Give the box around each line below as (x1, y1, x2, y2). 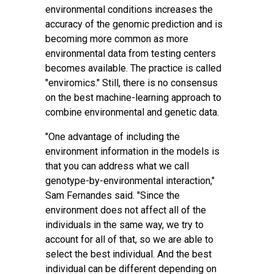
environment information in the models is (45, 146, 220, 157)
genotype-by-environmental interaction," (45, 175, 215, 187)
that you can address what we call (45, 160, 189, 172)
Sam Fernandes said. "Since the (45, 190, 180, 201)
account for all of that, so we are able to (45, 234, 213, 245)
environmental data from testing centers (45, 48, 216, 59)
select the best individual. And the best (45, 248, 212, 260)
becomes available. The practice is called (45, 62, 221, 74)
